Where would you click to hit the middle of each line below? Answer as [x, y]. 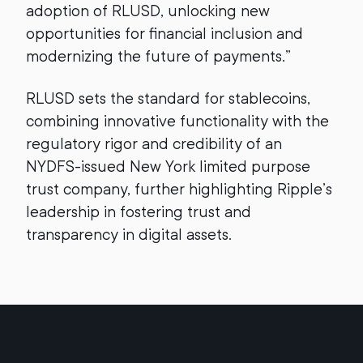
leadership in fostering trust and [139, 212]
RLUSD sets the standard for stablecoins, [168, 98]
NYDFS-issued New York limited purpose [168, 167]
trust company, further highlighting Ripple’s [179, 189]
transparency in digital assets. [129, 235]
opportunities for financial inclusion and [164, 34]
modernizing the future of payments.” [158, 56]
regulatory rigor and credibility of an [154, 144]
